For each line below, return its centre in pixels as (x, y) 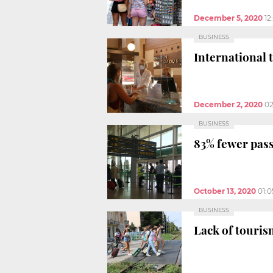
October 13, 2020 (225, 191)
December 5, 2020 (228, 18)
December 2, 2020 (228, 104)
